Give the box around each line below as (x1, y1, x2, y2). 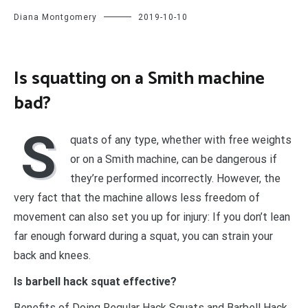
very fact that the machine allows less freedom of (14, 191, 260, 205)
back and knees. (14, 249, 91, 263)
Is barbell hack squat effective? (14, 275, 177, 289)
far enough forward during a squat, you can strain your (14, 230, 273, 243)
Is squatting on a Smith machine (14, 63, 265, 93)
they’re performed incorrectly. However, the (70, 172, 280, 186)
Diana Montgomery (14, 12, 97, 22)
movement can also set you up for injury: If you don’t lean (14, 210, 290, 224)
